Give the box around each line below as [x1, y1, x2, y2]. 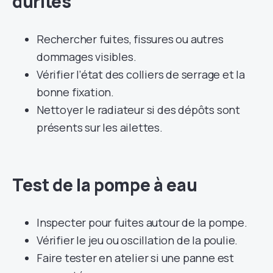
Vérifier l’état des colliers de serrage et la [37, 66, 245, 82]
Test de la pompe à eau [12, 172, 197, 196]
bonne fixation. [37, 84, 115, 99]
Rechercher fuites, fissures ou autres [37, 31, 224, 46]
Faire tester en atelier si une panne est [37, 250, 234, 265]
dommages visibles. [37, 49, 136, 64]
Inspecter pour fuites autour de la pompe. [37, 214, 247, 230]
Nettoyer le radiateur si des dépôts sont [37, 102, 240, 117]
